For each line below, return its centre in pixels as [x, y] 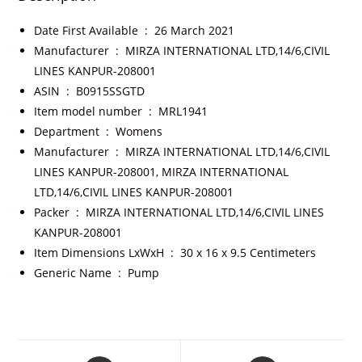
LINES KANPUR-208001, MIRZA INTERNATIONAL [162, 172]
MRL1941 [183, 112]
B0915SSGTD [111, 91]
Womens [139, 132]
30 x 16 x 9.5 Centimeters [248, 253]
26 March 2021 [195, 31]
